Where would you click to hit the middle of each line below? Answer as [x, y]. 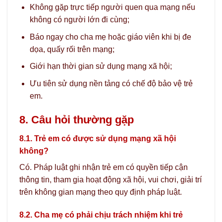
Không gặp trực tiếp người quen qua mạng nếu [112, 7]
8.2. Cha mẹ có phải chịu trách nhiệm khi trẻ [101, 215]
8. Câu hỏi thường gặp [77, 119]
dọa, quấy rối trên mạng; [72, 49]
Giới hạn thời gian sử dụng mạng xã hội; [101, 66]
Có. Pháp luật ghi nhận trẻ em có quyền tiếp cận [104, 167]
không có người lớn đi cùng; [79, 20]
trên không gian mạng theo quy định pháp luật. [101, 192]
